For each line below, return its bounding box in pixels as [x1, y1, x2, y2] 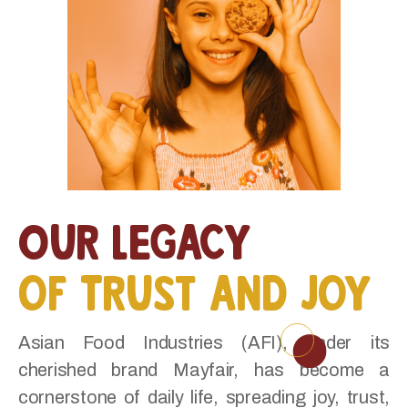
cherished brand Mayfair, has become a [18, 360, 390, 381]
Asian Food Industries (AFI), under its [18, 332, 390, 353]
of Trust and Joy [18, 260, 372, 311]
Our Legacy [18, 209, 251, 260]
